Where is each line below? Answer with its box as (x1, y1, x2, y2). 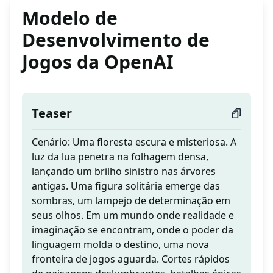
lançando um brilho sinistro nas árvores (32, 165, 216, 179)
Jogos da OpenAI (22, 49, 174, 75)
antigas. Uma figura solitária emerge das (32, 179, 220, 193)
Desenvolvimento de (22, 27, 210, 53)
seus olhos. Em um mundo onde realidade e (32, 208, 234, 222)
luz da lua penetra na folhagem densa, (32, 150, 208, 164)
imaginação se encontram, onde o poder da (32, 223, 233, 237)
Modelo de (22, 5, 118, 31)
